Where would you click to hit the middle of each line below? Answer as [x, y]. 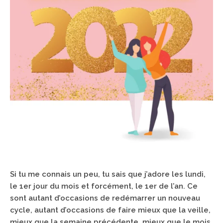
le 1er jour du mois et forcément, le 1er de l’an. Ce [104, 186]
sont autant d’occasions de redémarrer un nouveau [105, 198]
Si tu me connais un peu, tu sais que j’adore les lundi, [108, 174]
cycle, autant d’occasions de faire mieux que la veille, [110, 210]
